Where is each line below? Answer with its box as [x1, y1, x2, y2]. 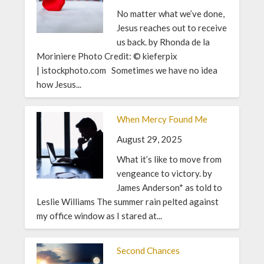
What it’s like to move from [116, 153, 222, 164]
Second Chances [116, 245, 180, 256]
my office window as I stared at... [37, 210, 163, 221]
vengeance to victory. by [116, 167, 212, 179]
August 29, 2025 [116, 133, 182, 144]
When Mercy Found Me [116, 113, 207, 124]
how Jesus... [37, 78, 82, 90]
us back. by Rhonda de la [116, 36, 210, 47]
